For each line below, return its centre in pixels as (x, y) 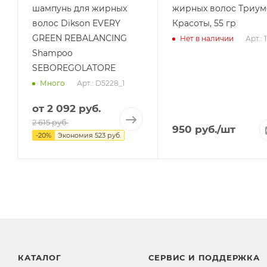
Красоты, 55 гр (204, 23)
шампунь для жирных (80, 8)
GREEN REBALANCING (80, 38)
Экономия (76, 135)
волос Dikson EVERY (76, 23)
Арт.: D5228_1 (101, 83)
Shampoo (52, 53)
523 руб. (108, 135)
